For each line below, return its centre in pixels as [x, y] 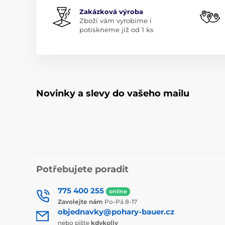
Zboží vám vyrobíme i [116, 21]
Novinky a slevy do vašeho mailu [113, 94]
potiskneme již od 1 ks [117, 30]
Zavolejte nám [80, 202]
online [118, 191]
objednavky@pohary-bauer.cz [116, 212]
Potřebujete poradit [82, 170]
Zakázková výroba [111, 12]
